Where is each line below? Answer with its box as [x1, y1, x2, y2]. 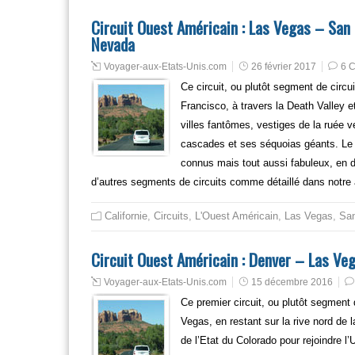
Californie [105, 210, 147, 222]
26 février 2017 [251, 61, 316, 72]
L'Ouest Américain [195, 210, 278, 222]
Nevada [91, 32, 135, 56]
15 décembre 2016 [251, 277, 333, 288]
